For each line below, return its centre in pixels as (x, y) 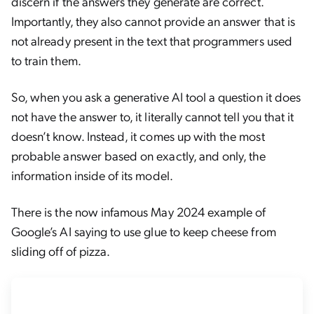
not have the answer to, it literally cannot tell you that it (153, 116)
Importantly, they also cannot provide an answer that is (153, 21)
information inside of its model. (93, 175)
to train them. (46, 60)
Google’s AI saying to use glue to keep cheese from (144, 231)
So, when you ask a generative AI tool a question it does (156, 96)
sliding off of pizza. (62, 251)
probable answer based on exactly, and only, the (139, 155)
